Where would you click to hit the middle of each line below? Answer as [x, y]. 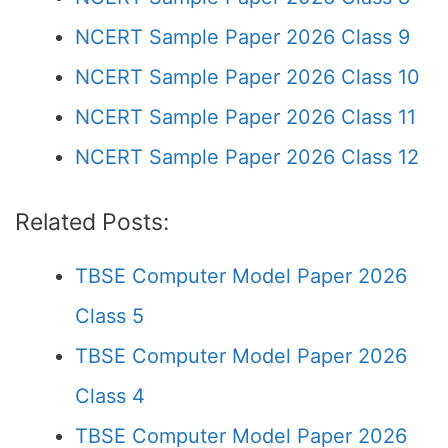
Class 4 [110, 396]
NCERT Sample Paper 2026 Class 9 [242, 37]
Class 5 [109, 316]
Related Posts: [92, 222]
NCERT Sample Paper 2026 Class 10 [247, 77]
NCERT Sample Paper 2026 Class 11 [245, 117]
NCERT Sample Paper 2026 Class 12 [247, 157]
